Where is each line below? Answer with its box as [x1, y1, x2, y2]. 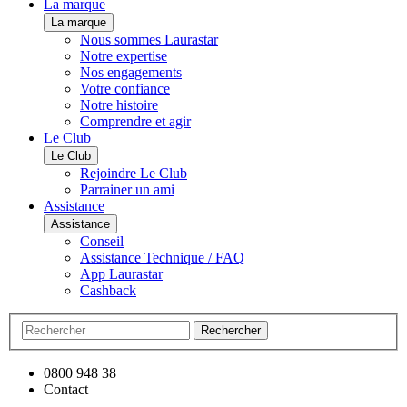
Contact [44, 381, 88, 397]
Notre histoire [80, 97, 158, 114]
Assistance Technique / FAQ [80, 250, 244, 266]
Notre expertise [80, 48, 167, 65]
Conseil [80, 233, 124, 250]
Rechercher [201, 323, 261, 337]
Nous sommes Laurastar [80, 32, 218, 48]
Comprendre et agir [80, 114, 191, 130]
